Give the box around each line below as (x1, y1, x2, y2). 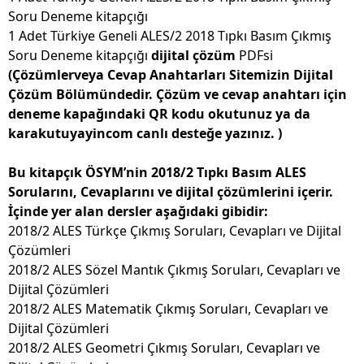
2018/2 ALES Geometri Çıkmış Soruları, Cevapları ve (8, 339, 320, 357)
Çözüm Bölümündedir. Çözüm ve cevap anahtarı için (8, 85, 347, 104)
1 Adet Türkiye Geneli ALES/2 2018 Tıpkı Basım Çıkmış (8, 27, 331, 45)
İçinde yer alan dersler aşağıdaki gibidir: (8, 202, 268, 221)
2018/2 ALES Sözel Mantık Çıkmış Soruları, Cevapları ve (8, 261, 340, 279)
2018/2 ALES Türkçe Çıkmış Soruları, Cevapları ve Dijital (8, 222, 341, 240)
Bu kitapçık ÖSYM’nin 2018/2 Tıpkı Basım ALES (8, 163, 306, 182)
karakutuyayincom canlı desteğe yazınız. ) (8, 124, 282, 143)
